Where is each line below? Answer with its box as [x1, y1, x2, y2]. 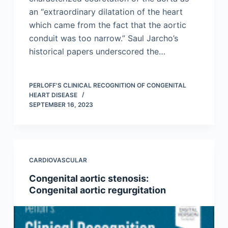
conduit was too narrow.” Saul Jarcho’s [28, 33, 178, 44]
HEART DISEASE [28, 91, 77, 99]
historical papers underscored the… [28, 46, 165, 57]
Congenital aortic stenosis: [28, 173, 149, 184]
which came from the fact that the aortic [28, 20, 186, 31]
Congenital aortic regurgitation [28, 185, 166, 196]
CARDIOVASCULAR [28, 156, 87, 164]
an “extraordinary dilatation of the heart [28, 7, 183, 17]
